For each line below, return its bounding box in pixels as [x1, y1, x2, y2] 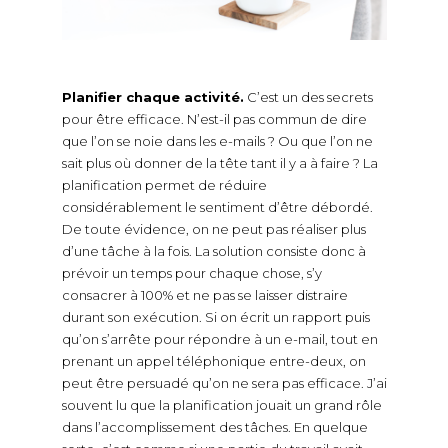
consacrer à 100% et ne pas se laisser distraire [61, 287, 348, 304]
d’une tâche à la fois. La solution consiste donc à [61, 243, 366, 260]
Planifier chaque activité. [61, 89, 244, 106]
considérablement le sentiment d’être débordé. [61, 199, 373, 216]
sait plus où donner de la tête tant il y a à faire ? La [61, 155, 378, 172]
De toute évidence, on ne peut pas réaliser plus [61, 221, 366, 238]
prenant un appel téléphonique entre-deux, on [61, 353, 366, 370]
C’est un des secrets [243, 89, 373, 106]
